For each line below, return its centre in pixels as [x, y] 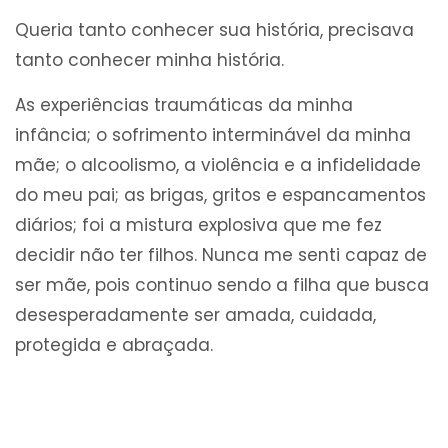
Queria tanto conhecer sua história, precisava [214, 30]
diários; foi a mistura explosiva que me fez [198, 225]
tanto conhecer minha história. [149, 60]
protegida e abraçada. [114, 345]
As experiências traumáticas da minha [184, 105]
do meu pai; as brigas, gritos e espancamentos [220, 195]
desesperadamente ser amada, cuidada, [195, 315]
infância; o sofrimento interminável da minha [213, 135]
